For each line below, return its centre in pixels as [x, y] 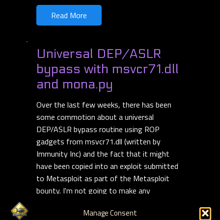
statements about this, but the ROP [97, 203]
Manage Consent [110, 213]
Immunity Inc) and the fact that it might [103, 154]
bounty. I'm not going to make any [93, 191]
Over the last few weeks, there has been [104, 105]
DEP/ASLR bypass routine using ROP [98, 129]
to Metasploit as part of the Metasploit [103, 179]
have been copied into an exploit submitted [107, 166]
